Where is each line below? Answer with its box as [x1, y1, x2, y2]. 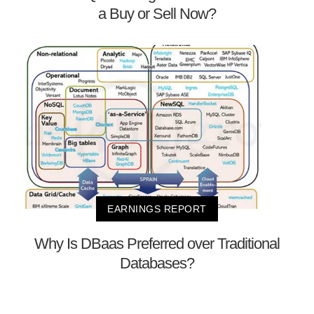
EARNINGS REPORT [107, 203, 207, 215]
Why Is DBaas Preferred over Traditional [34, 235, 280, 253]
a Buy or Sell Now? [98, 4, 216, 22]
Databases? [120, 254, 194, 273]
